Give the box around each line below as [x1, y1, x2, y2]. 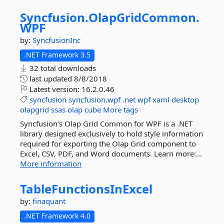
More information [20, 158, 81, 168]
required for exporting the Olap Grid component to [20, 138, 196, 148]
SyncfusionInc [32, 35, 80, 45]
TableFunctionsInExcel [20, 180, 152, 197]
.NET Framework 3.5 [24, 50, 90, 59]
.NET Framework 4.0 [24, 211, 90, 220]
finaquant [32, 196, 65, 206]
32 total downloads [27, 63, 96, 73]
